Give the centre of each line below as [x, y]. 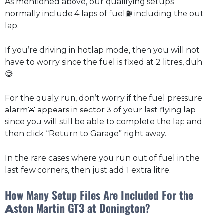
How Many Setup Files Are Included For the [99, 195]
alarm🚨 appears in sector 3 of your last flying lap [100, 110]
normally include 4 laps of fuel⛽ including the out [104, 14]
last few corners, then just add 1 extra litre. [88, 170]
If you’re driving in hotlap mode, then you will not [102, 50]
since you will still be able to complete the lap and [104, 122]
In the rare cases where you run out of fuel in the [102, 158]
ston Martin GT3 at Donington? [82, 208]
